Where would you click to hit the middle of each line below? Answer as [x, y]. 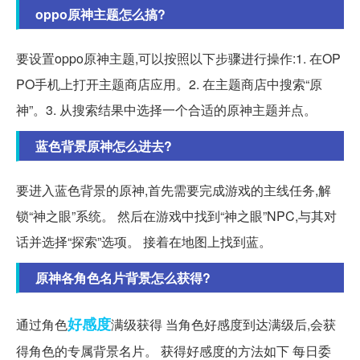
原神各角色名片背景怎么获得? [123, 278]
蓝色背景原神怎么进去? [104, 146]
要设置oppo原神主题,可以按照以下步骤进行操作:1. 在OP [178, 59]
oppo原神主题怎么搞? [100, 14]
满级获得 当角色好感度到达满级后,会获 [223, 325]
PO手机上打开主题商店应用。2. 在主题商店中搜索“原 [169, 84]
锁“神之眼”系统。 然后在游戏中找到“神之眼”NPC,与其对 [176, 216]
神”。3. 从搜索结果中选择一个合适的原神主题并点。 [166, 110]
